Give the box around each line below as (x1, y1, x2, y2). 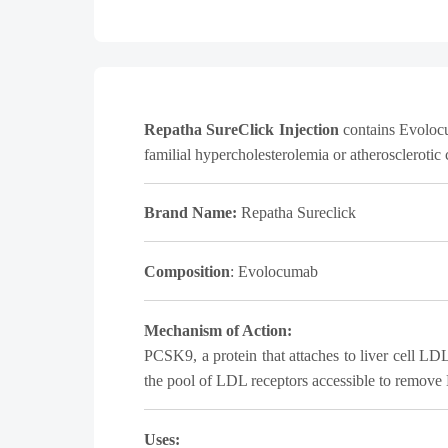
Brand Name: (144, 204, 241, 221)
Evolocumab (238, 263, 318, 280)
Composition (144, 263, 230, 280)
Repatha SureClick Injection (144, 121, 339, 138)
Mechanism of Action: (144, 322, 292, 339)
